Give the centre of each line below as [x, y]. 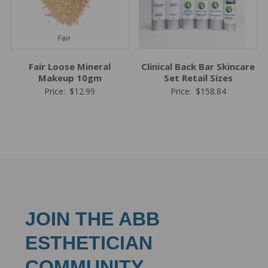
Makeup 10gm [70, 78]
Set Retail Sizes [198, 78]
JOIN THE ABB [92, 219]
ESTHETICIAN [89, 243]
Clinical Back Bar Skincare [198, 67]
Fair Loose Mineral [70, 67]
